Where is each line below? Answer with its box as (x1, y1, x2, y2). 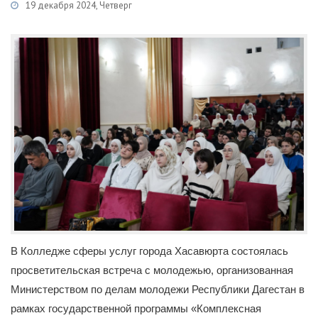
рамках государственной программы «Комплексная (11, 302, 261, 315)
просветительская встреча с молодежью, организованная (11, 264, 293, 277)
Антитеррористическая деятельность (154, 13, 307, 26)
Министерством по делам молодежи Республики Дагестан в (11, 283, 305, 296)
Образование (89, 13, 146, 26)
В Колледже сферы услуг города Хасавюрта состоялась (11, 245, 288, 258)
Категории (1, 13, 45, 26)
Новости (47, 13, 82, 26)
